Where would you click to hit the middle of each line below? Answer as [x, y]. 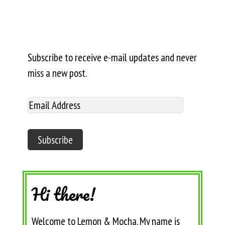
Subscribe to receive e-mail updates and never [112, 58]
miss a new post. [57, 73]
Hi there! [63, 194]
